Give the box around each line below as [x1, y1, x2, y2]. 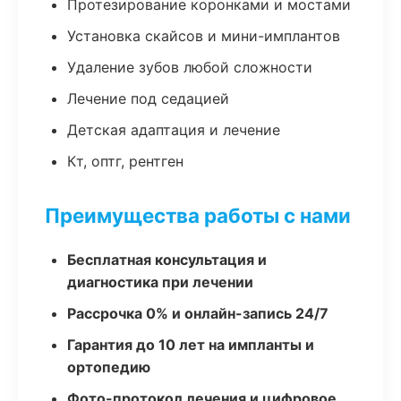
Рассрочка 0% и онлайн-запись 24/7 [67, 304, 328, 322]
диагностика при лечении [67, 273, 253, 291]
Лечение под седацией [67, 90, 229, 107]
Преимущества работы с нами [45, 203, 351, 227]
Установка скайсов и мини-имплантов [67, 27, 340, 45]
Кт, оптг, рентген [67, 152, 183, 170]
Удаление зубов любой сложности [67, 58, 312, 76]
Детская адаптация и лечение [67, 121, 280, 139]
